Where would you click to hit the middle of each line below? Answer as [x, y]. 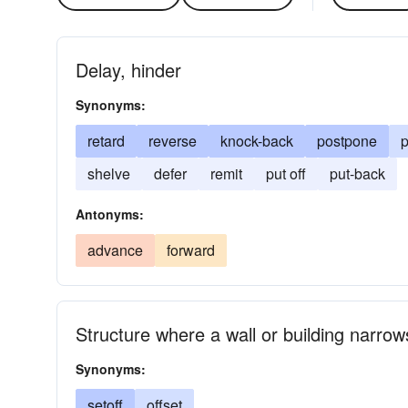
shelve [109, 173]
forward [191, 250]
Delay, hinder [128, 70]
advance [115, 250]
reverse [173, 141]
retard [106, 141]
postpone [347, 141]
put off [286, 173]
